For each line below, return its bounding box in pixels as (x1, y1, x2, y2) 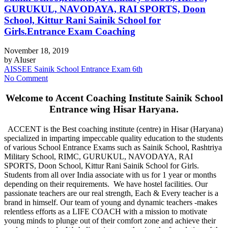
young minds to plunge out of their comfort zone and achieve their (4, 216, 216, 225)
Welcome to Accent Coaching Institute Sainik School (5, 93, 223, 104)
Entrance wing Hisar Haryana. (49, 104, 179, 115)
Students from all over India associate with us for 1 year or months (4, 170, 216, 179)
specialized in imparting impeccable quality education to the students (4, 133, 223, 142)
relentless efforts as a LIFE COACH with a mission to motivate (4, 207, 207, 216)
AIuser (14, 55, 36, 65)
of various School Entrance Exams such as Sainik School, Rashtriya (4, 142, 222, 152)
